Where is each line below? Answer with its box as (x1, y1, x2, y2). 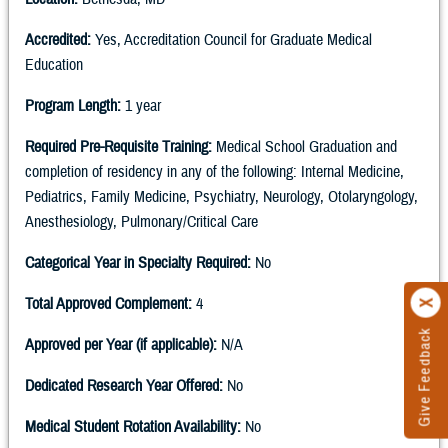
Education (25, 55, 83, 76)
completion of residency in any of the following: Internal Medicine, (25, 162, 404, 183)
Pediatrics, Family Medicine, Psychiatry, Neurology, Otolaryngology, (25, 187, 418, 208)
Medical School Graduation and (212, 137, 397, 158)
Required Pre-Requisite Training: (25, 137, 212, 158)
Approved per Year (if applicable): (25, 335, 217, 356)
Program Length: (25, 96, 121, 117)
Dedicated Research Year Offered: (25, 376, 223, 397)
